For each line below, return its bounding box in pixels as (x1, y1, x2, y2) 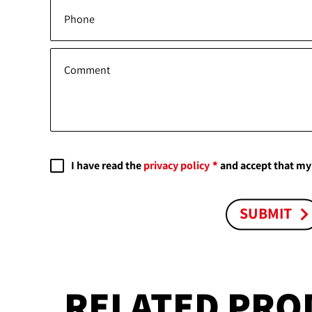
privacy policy (143, 158, 210, 173)
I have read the (71, 158, 143, 173)
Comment (64, 63, 110, 77)
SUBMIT (240, 203, 292, 223)
